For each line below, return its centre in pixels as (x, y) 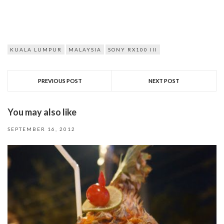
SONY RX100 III (133, 50)
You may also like (42, 112)
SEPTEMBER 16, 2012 (41, 129)
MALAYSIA (85, 50)
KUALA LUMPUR (36, 50)
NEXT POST (164, 81)
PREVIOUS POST (60, 81)
